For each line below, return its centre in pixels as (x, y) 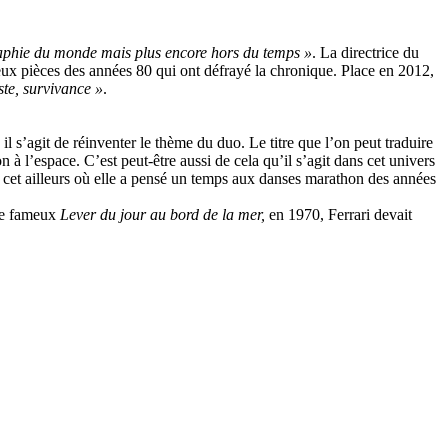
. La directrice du (365, 52)
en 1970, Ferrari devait (340, 214)
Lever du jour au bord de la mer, (164, 214)
